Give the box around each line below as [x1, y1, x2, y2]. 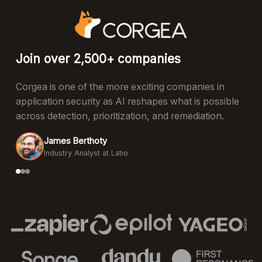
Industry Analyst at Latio [43, 148, 128, 157]
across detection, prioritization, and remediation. [15, 110, 224, 122]
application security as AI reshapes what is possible [15, 95, 239, 107]
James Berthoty [43, 135, 107, 146]
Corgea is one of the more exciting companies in [15, 81, 225, 92]
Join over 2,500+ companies [15, 51, 181, 67]
